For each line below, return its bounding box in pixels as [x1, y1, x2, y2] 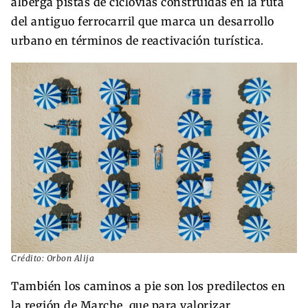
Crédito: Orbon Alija [11, 253, 94, 264]
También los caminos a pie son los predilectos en [11, 279, 285, 294]
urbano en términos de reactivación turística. [11, 33, 264, 47]
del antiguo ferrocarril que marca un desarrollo [11, 14, 274, 28]
